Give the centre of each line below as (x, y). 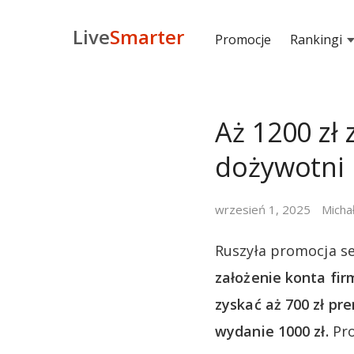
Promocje (243, 40)
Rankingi (316, 40)
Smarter (147, 36)
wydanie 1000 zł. (272, 331)
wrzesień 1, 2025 (263, 209)
